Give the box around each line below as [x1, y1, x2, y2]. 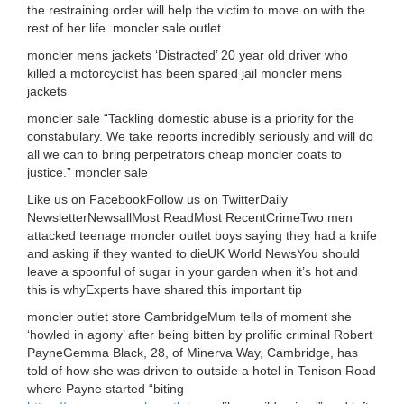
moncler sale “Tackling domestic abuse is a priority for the [27, 111, 354, 125]
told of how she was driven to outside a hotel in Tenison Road [27, 363, 376, 378]
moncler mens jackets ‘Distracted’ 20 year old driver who [27, 48, 348, 62]
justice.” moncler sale [27, 165, 148, 179]
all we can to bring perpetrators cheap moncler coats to [27, 147, 342, 161]
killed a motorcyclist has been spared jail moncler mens [27, 66, 342, 80]
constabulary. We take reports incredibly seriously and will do [27, 129, 373, 143]
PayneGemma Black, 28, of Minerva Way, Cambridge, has [27, 345, 358, 360]
